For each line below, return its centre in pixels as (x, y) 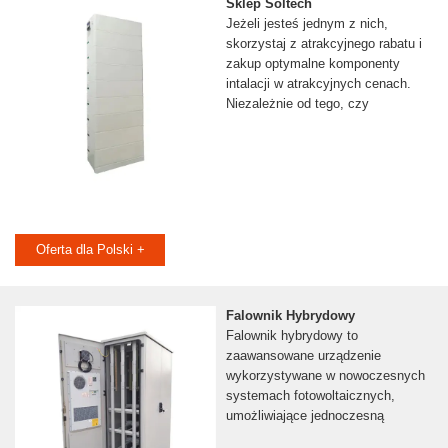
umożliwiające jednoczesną (304, 416)
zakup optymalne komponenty (312, 64)
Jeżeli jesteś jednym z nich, (306, 24)
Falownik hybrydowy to (291, 336)
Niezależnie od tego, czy (297, 104)
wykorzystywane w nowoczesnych (325, 376)
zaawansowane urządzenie (303, 356)
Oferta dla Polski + (90, 250)
